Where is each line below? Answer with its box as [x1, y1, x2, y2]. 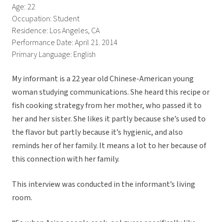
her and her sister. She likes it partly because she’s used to [12, 113, 206, 125]
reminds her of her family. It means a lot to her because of [12, 140, 206, 152]
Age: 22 [12, 1, 35, 13]
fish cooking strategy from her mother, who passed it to [12, 100, 202, 111]
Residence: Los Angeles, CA [12, 25, 100, 37]
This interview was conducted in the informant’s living [12, 179, 195, 190]
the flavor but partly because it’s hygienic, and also [12, 127, 183, 138]
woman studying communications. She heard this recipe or [12, 87, 210, 98]
